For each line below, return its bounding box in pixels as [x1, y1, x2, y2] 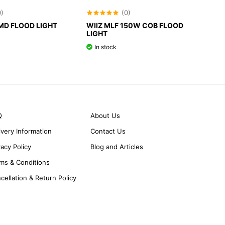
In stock [94, 43, 117, 51]
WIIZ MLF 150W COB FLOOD [86, 21, 184, 30]
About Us [90, 111, 121, 120]
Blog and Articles [90, 142, 144, 151]
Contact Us [90, 127, 126, 135]
